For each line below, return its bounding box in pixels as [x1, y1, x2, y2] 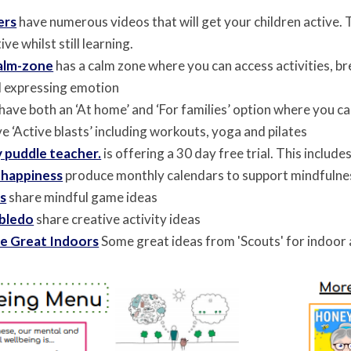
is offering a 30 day [103, 144, 217, 161]
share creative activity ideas [36, 210, 204, 227]
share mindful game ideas [9, 188, 161, 205]
